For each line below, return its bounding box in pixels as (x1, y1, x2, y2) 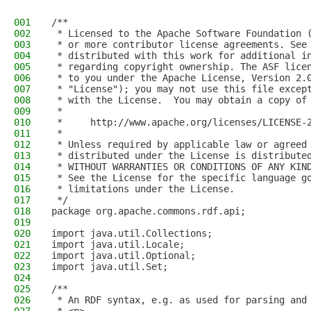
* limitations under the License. (51, 183, 235, 194)
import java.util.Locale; (51, 239, 185, 250)
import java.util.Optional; (51, 250, 196, 261)
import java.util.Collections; (51, 228, 212, 239)
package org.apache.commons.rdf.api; (51, 205, 246, 217)
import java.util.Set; (51, 261, 168, 272)
